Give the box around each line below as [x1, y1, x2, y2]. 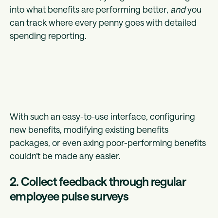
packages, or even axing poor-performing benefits [10, 137, 206, 148]
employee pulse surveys [10, 189, 129, 203]
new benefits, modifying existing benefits [10, 124, 168, 135]
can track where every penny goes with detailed [10, 17, 197, 28]
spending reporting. [10, 30, 89, 41]
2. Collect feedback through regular [10, 174, 185, 189]
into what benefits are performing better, [10, 4, 170, 15]
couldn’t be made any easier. [10, 150, 123, 162]
